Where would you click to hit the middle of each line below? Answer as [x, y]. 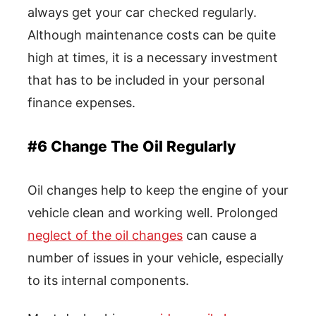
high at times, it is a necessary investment [153, 58]
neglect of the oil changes [105, 236]
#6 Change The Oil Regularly [132, 147]
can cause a [220, 236]
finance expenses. [81, 103]
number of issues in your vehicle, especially [156, 258]
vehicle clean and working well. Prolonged [153, 213]
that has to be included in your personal [146, 80]
